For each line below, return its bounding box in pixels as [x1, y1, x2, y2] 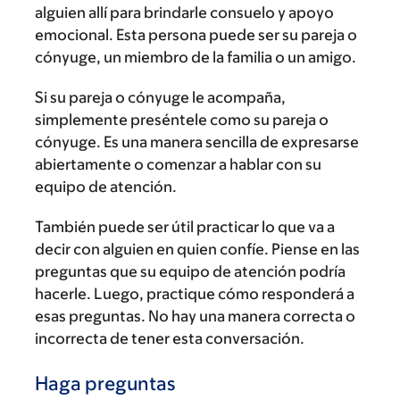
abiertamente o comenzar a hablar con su [35, 154, 321, 173]
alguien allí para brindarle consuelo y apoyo [35, 3, 334, 21]
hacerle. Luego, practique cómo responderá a [35, 284, 354, 303]
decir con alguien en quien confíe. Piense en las [35, 239, 360, 258]
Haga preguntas [35, 371, 175, 395]
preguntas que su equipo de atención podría [35, 262, 346, 280]
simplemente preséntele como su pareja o [35, 110, 329, 129]
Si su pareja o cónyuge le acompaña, [35, 87, 286, 106]
